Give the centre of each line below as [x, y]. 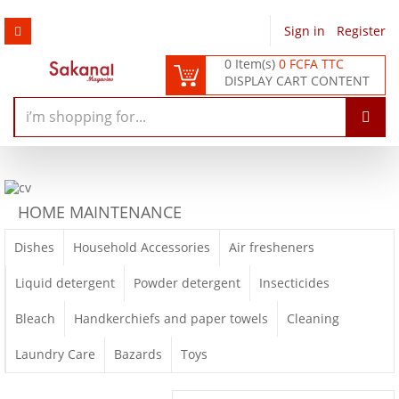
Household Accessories [142, 247]
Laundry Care [55, 354]
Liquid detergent [65, 282]
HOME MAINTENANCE [100, 212]
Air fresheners [272, 247]
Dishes [34, 247]
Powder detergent [187, 282]
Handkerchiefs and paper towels [171, 318]
